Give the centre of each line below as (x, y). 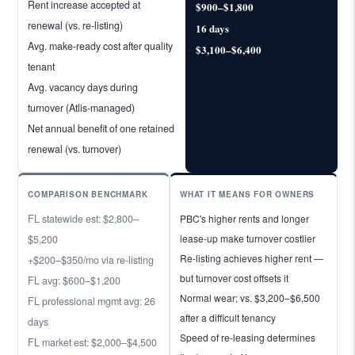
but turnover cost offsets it (234, 277)
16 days (212, 28)
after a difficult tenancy (228, 317)
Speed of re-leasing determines (248, 337)
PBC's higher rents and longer (244, 218)
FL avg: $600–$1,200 (74, 280)
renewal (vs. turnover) (75, 149)
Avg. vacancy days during (83, 87)
